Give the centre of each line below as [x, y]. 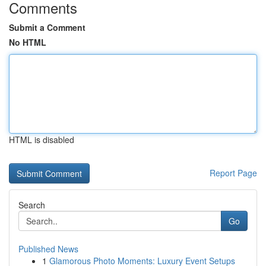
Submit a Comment [47, 27]
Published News [48, 249]
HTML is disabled [42, 140]
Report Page [233, 173]
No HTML [28, 42]
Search [32, 205]
